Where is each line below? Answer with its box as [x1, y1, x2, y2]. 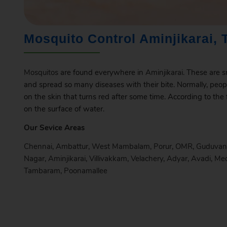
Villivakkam [89, 153, 127, 164]
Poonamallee [63, 165, 107, 176]
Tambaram [23, 165, 60, 176]
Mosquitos [23, 67, 58, 78]
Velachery [130, 153, 163, 164]
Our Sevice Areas [23, 123, 85, 133]
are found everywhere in [60, 67, 145, 78]
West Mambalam [91, 141, 150, 152]
